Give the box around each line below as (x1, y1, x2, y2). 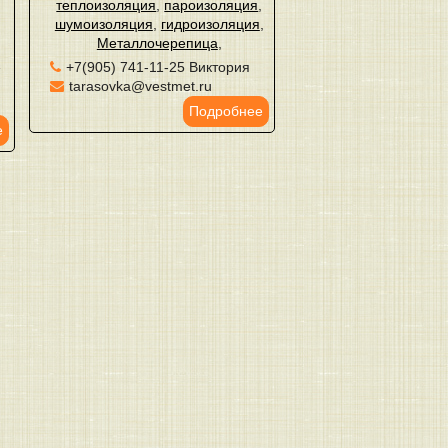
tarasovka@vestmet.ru (68, 78, 212, 94)
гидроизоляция (160, 16, 260, 32)
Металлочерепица (96, 35, 218, 51)
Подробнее (188, 103, 263, 119)
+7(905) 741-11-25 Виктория (65, 59, 250, 75)
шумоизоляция (54, 16, 153, 32)
